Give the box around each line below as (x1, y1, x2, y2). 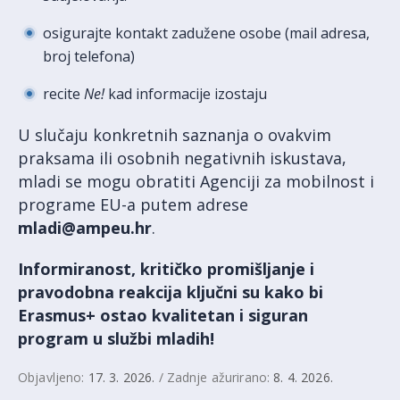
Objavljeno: (18, 369, 88, 387)
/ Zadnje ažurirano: (154, 369, 274, 387)
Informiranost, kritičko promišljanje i (18, 258, 314, 280)
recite (43, 84, 84, 104)
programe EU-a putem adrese (18, 194, 248, 216)
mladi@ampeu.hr (18, 217, 152, 239)
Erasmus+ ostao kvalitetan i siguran (18, 304, 308, 327)
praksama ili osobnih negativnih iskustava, (18, 147, 346, 170)
